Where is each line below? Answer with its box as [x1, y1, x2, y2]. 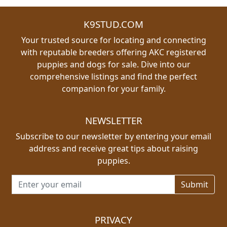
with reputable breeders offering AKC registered [21, 47, 206, 58]
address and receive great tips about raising [29, 143, 198, 154]
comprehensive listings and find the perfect [30, 71, 197, 82]
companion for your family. [61, 83, 166, 94]
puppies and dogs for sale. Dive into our [36, 59, 191, 70]
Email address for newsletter [12, 175, 122, 186]
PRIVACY [95, 213, 132, 226]
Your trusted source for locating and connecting [21, 34, 206, 46]
